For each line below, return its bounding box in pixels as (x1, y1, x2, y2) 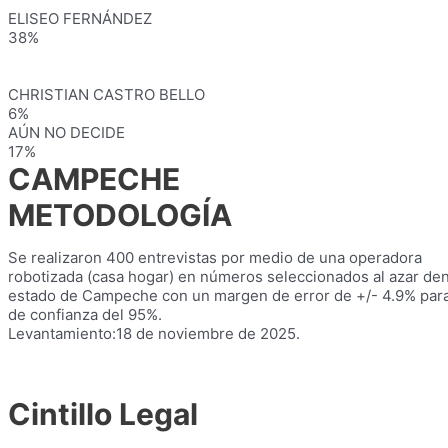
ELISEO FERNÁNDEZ (8, 9, 152, 28)
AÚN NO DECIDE (8, 123, 125, 142)
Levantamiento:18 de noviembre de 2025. (8, 324, 300, 343)
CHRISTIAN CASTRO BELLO (8, 85, 205, 104)
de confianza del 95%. (8, 305, 162, 324)
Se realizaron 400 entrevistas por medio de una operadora (8, 248, 422, 267)
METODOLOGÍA (8, 197, 232, 233)
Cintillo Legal (8, 396, 198, 432)
